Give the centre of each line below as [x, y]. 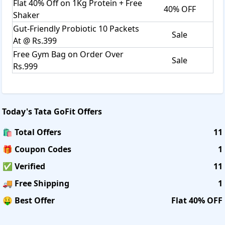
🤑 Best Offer [29, 200]
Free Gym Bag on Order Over [68, 54]
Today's [18, 111]
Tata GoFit [55, 111]
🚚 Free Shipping [36, 183]
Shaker [26, 15]
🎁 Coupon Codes [37, 149]
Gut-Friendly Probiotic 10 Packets [76, 28]
